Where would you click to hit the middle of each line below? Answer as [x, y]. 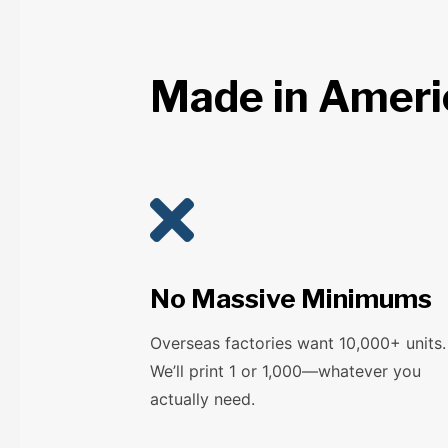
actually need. [203, 399]
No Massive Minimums [291, 299]
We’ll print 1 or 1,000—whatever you [286, 371]
